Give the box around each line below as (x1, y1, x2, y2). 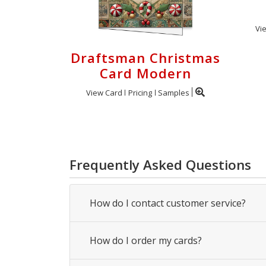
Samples (157, 87, 189, 98)
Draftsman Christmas (70, 49, 220, 67)
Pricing (128, 87, 152, 98)
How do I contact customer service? (90, 197, 246, 210)
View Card (85, 87, 122, 98)
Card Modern (99, 64, 191, 83)
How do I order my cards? (90, 234, 202, 247)
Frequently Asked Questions (69, 156, 251, 174)
